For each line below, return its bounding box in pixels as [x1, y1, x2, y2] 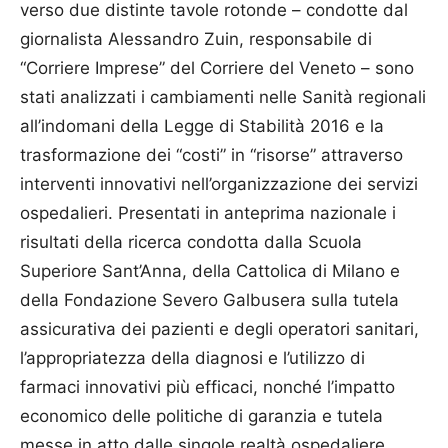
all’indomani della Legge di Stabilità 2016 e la [20, 115, 384, 136]
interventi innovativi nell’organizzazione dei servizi [20, 173, 418, 194]
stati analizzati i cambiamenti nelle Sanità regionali [20, 86, 426, 107]
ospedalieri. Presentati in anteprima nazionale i [20, 202, 396, 223]
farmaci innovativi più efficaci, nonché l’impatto [20, 376, 395, 397]
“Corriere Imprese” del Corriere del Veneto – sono [20, 57, 414, 78]
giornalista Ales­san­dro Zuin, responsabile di [20, 28, 372, 49]
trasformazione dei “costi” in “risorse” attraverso [20, 144, 403, 165]
